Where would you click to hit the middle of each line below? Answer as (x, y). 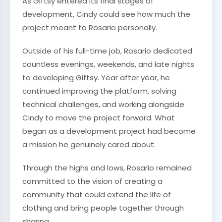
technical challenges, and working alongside (103, 104)
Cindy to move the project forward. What (99, 118)
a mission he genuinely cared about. (89, 144)
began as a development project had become (109, 131)
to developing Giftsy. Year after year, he (96, 78)
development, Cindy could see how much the (106, 14)
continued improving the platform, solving (99, 91)
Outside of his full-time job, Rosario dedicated (107, 51)
